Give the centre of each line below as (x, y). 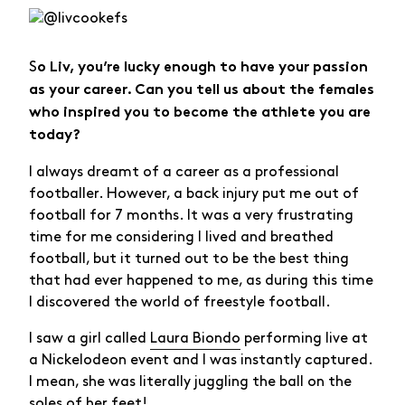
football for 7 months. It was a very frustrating (191, 215)
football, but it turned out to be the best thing (189, 259)
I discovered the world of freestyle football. (180, 302)
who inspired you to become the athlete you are (200, 113)
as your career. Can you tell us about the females (202, 90)
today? (55, 136)
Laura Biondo (195, 338)
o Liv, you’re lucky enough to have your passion (202, 68)
